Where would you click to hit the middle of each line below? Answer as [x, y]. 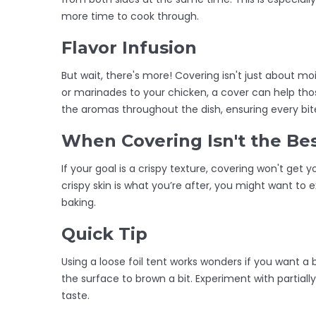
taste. [75, 295]
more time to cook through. [130, 16]
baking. [79, 202]
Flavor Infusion [129, 47]
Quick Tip [104, 233]
